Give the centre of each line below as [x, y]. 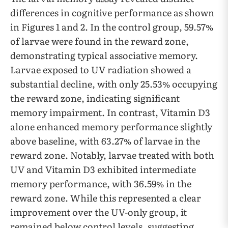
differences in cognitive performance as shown [112, 13]
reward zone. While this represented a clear [106, 198]
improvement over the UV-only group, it [98, 212]
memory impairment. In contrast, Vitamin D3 [110, 112]
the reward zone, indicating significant [95, 98]
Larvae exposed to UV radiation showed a [101, 70]
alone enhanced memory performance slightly [111, 127]
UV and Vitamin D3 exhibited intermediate [103, 169]
